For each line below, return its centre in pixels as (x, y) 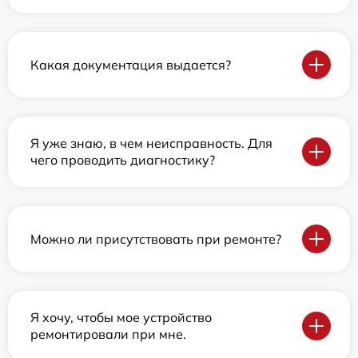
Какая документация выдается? (131, 64)
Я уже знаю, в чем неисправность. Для (151, 143)
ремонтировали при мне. (108, 334)
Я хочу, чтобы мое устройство (121, 317)
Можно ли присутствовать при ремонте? (156, 239)
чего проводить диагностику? (123, 160)
